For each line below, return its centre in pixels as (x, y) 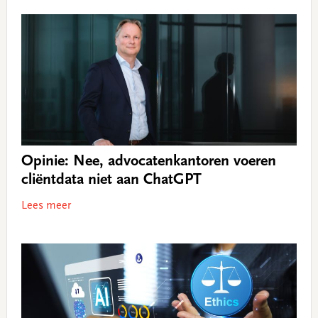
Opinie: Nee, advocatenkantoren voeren (148, 162)
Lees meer (46, 206)
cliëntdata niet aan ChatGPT (111, 181)
